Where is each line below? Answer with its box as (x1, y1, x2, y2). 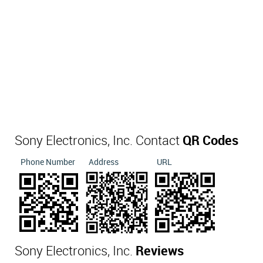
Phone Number (21, 158, 75, 167)
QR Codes (183, 134, 238, 148)
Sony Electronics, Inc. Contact (15, 134, 183, 148)
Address (89, 158, 119, 167)
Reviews (136, 245, 184, 258)
